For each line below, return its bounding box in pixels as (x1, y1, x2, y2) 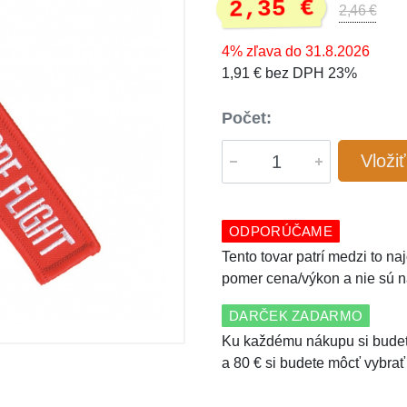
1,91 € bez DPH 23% (222, 65, 357, 81)
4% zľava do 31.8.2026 (222, 44, 370, 59)
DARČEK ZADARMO (229, 308, 363, 323)
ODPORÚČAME (229, 223, 333, 239)
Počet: (222, 109, 272, 127)
